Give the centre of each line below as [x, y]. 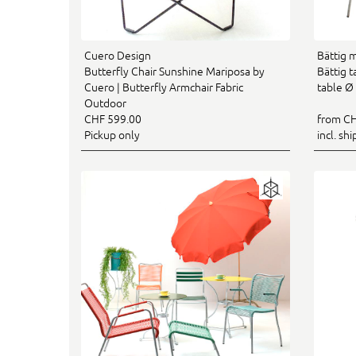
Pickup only [112, 135]
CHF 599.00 [113, 119]
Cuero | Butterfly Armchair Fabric [164, 87]
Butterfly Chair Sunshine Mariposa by [174, 71]
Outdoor [105, 103]
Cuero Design [118, 55]
